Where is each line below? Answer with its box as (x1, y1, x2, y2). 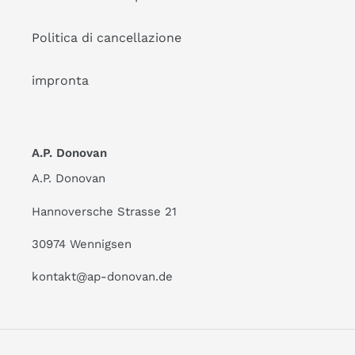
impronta (32, 72, 89, 88)
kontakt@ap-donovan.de (32, 269, 173, 284)
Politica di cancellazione (32, 29, 181, 45)
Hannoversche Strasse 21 (32, 204, 177, 219)
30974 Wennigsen (32, 237, 132, 251)
